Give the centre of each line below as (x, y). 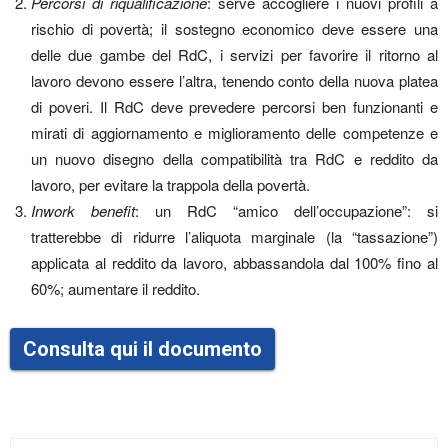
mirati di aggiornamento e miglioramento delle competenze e (234, 132)
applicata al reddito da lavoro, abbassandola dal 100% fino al (234, 262)
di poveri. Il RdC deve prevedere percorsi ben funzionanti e (234, 106)
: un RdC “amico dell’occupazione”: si (286, 210)
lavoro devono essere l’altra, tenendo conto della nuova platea (234, 80)
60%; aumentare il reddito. (115, 288)
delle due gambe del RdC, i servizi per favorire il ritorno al (234, 54)
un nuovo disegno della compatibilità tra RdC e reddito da (234, 158)
